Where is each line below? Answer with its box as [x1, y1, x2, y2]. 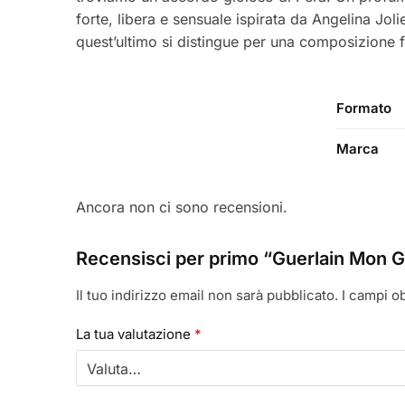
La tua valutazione [75, 325, 194, 343]
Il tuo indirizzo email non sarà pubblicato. [75, 287, 338, 305]
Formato [336, 99, 391, 118]
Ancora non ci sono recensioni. [75, 198, 287, 217]
